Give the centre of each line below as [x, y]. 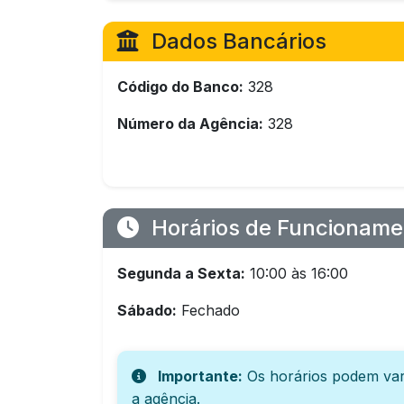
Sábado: [147, 310]
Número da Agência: [190, 124]
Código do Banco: [180, 87]
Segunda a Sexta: [181, 273]
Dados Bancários [236, 41]
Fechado [208, 310]
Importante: [200, 376]
